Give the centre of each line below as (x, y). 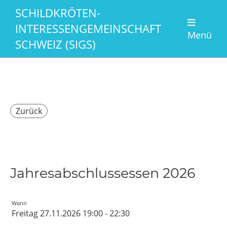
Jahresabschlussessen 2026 (103, 173)
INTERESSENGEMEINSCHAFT (88, 29)
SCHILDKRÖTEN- (58, 13)
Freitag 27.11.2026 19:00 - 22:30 (71, 213)
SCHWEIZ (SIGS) (55, 44)
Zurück (29, 111)
